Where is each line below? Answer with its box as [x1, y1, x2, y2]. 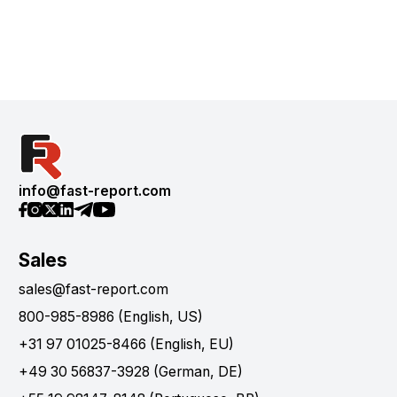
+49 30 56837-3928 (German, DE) [19, 363, 243, 381]
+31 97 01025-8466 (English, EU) [19, 336, 234, 354]
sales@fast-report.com [19, 281, 168, 299]
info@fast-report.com [19, 182, 171, 199]
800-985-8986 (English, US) [19, 308, 203, 326]
